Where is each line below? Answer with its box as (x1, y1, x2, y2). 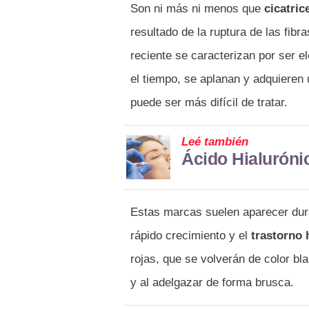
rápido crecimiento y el (130, 228, 248, 242)
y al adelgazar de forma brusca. (130, 275, 297, 289)
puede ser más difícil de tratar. (130, 95, 288, 109)
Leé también (181, 134, 248, 148)
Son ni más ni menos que (130, 1, 264, 15)
